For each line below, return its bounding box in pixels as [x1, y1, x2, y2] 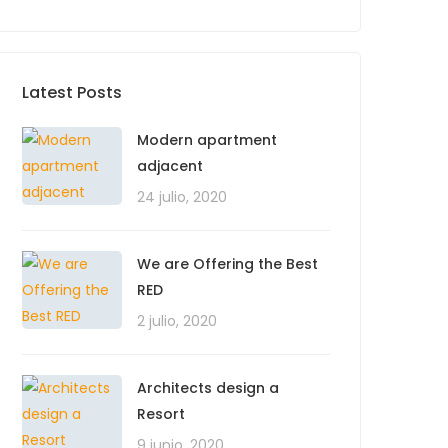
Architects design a [137, 378, 279, 398]
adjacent [137, 156, 203, 176]
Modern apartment [137, 130, 277, 150]
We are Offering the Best [137, 254, 318, 274]
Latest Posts [22, 81, 122, 104]
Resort [137, 404, 185, 424]
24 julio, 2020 [137, 187, 227, 207]
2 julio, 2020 [137, 311, 217, 331]
